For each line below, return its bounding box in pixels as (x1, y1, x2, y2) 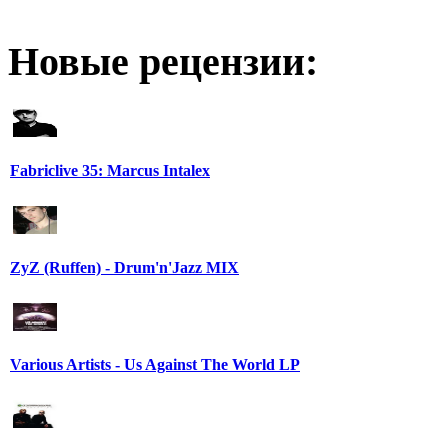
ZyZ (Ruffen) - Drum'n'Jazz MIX (10, 258, 239, 276)
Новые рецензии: (8, 39, 318, 85)
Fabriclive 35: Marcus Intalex (10, 161, 210, 179)
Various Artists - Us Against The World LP (10, 355, 300, 373)
